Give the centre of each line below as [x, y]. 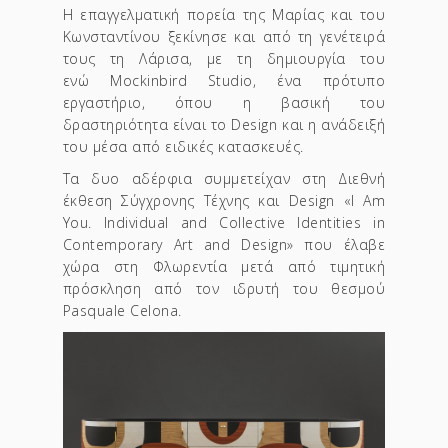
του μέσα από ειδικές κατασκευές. [183, 147]
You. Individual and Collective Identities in [224, 223]
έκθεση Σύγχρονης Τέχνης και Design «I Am [224, 201]
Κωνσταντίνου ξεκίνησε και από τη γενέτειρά [224, 37]
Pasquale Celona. [122, 311]
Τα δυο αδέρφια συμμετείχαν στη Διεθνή [224, 179]
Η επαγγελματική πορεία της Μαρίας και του [224, 15]
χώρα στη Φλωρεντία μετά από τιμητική [224, 267]
